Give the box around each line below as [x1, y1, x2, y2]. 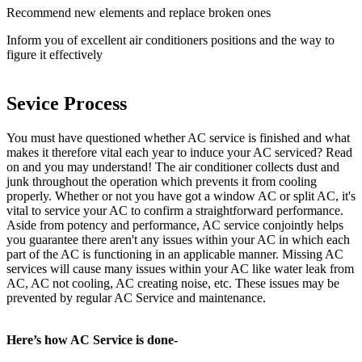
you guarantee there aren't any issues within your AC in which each [6, 233, 350, 247]
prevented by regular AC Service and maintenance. [6, 291, 266, 305]
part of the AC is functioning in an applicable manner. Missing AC [6, 247, 343, 262]
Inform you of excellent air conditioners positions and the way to [6, 33, 335, 48]
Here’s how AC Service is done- [6, 333, 178, 347]
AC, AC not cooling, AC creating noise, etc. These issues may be [6, 276, 339, 291]
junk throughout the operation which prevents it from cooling [6, 175, 317, 189]
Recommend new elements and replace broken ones [6, 6, 271, 20]
